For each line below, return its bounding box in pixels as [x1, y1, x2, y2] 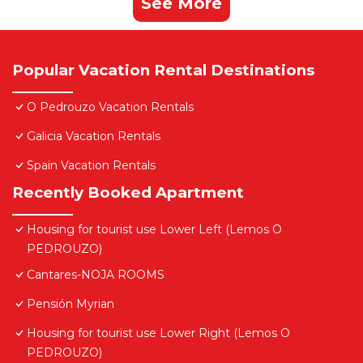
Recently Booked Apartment [12, 183, 244, 203]
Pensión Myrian [27, 297, 114, 312]
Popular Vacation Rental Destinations [12, 61, 314, 80]
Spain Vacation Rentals [27, 158, 156, 173]
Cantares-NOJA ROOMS [27, 267, 164, 283]
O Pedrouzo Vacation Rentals [27, 100, 194, 115]
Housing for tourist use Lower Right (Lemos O [27, 326, 290, 341]
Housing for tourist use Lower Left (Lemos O [27, 222, 282, 237]
